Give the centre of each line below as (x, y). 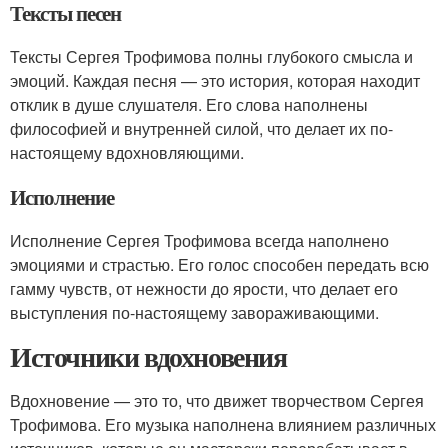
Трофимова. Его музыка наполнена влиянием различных (223, 424)
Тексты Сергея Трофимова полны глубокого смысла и (211, 56)
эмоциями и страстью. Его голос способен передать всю (219, 264)
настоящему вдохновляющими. (127, 152)
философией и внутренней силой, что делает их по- (201, 128)
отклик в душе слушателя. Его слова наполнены (189, 104)
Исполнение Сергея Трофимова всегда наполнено (199, 240)
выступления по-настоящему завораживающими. (194, 312)
